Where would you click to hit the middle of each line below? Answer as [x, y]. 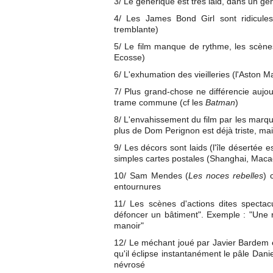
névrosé [129, 264]
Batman [220, 102]
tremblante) [136, 29]
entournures [137, 186]
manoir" [129, 225]
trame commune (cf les [160, 102]
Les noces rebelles [226, 175]
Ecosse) [129, 57]
